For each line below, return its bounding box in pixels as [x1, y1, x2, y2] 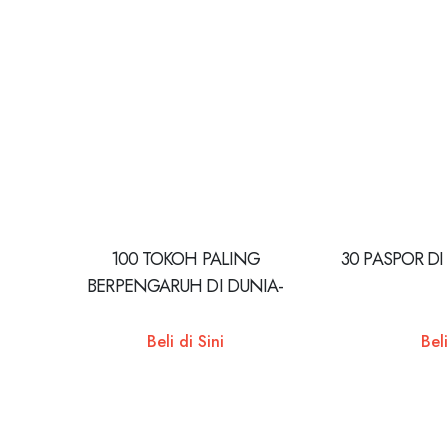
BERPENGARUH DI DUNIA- [87, 273, 284, 300]
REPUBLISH [144, 300, 226, 327]
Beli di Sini [146, 329, 224, 353]
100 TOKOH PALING [110, 246, 261, 273]
